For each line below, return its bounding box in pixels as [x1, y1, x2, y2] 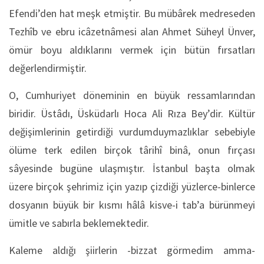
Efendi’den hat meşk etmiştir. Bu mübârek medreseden [9, 6, 255, 20]
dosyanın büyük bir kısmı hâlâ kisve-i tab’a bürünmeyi [9, 198, 255, 212]
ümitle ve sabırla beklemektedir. [9, 216, 149, 230]
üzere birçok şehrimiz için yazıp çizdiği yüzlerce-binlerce [9, 180, 255, 193]
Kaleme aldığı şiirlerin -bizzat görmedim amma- [9, 243, 255, 257]
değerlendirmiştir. [9, 61, 87, 75]
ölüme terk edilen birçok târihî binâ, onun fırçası [9, 143, 255, 157]
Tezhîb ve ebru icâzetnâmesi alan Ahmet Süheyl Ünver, [9, 25, 255, 38]
